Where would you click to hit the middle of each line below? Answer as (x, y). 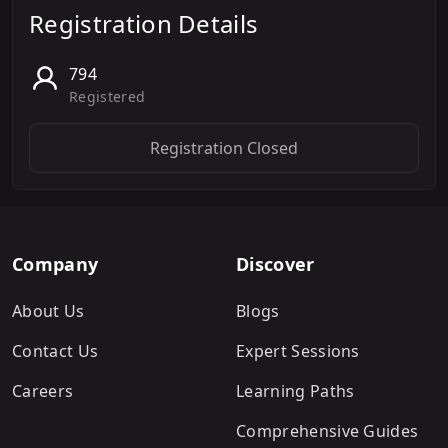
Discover (275, 264)
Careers (43, 391)
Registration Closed (224, 148)
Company (55, 264)
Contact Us (55, 351)
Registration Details (144, 23)
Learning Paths (295, 391)
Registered (107, 96)
